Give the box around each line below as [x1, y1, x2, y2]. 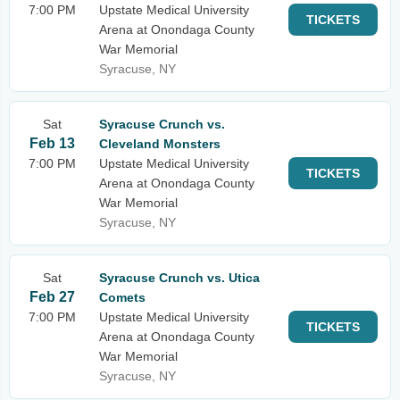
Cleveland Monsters [99, 137, 221, 151]
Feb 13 [29, 136, 75, 151]
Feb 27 [29, 289, 75, 304]
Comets [99, 290, 146, 304]
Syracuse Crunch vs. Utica [99, 271, 260, 285]
